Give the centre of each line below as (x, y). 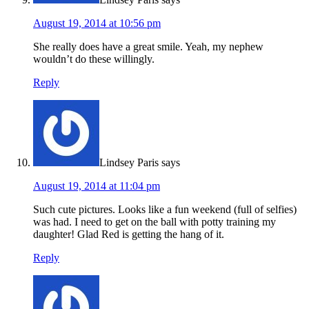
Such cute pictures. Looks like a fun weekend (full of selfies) (165, 210)
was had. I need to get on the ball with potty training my (154, 222)
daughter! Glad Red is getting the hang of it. (129, 235)
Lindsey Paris (129, 163)
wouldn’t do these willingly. (94, 59)
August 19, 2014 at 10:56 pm (97, 23)
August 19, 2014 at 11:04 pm (97, 186)
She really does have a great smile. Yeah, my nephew (148, 47)
